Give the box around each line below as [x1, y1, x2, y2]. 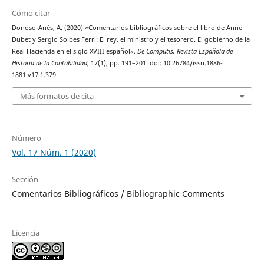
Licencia [11, 227, 39, 238]
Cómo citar [11, 8, 50, 19]
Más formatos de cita [19, 90, 94, 101]
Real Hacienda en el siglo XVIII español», [11, 47, 137, 56]
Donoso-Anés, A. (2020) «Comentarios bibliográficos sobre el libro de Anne [11, 24, 242, 32]
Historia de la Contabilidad [11, 59, 87, 68]
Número [11, 132, 41, 143]
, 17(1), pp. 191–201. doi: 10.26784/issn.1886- [87, 59, 223, 68]
